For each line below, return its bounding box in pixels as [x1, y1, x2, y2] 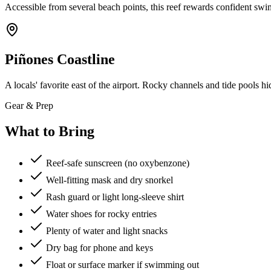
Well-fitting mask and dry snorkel [46, 174, 173, 185]
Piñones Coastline [5, 51, 115, 67]
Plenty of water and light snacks [46, 225, 168, 236]
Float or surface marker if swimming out [46, 259, 199, 270]
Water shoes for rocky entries [46, 208, 157, 219]
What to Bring [5, 123, 94, 139]
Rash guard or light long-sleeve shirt [46, 191, 184, 202]
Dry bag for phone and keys [46, 242, 153, 253]
